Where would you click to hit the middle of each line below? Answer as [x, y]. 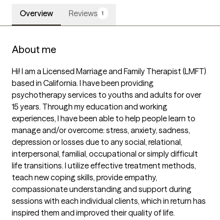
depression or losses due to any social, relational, [97, 142]
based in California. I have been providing [83, 83]
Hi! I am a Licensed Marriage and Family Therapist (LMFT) [109, 71]
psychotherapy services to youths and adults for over [107, 95]
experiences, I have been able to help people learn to [104, 119]
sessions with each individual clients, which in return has [109, 201]
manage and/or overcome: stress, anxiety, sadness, [101, 130]
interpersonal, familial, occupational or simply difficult [105, 154]
